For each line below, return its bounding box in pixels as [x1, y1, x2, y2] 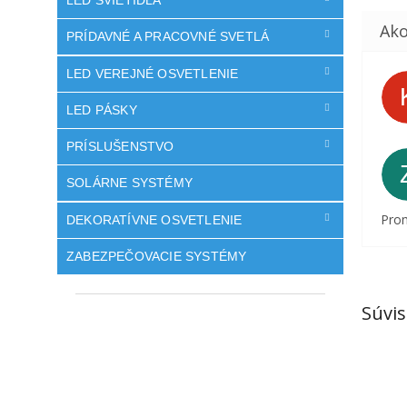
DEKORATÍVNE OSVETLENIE [66, 212, 243, 227]
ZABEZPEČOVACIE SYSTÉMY [66, 248, 247, 263]
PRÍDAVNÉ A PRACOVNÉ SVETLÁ [66, 29, 270, 45]
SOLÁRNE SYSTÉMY [66, 175, 193, 191]
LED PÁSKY [66, 102, 137, 117]
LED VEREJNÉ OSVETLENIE [66, 65, 239, 81]
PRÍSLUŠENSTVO [66, 139, 174, 154]
